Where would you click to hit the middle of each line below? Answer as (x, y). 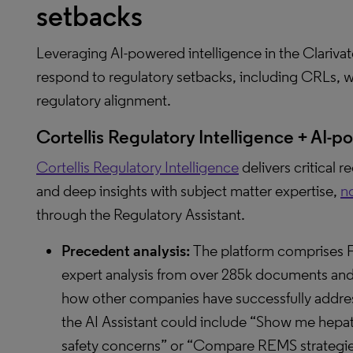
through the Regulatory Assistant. (141, 214)
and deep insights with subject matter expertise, (188, 191)
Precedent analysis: (127, 251)
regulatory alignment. (104, 100)
